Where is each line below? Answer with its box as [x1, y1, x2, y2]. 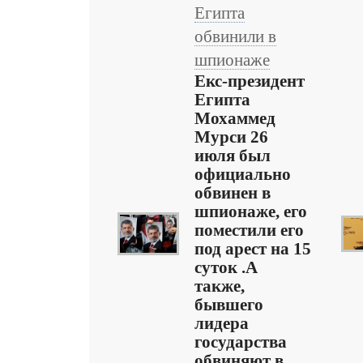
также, [194, 277, 245, 295]
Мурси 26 [194, 128, 268, 146]
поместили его [194, 221, 304, 239]
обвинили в [194, 28, 276, 45]
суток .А [194, 258, 258, 276]
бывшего [194, 296, 263, 314]
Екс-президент [194, 72, 305, 90]
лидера [194, 314, 249, 332]
